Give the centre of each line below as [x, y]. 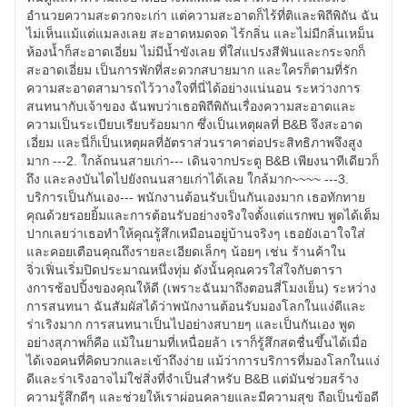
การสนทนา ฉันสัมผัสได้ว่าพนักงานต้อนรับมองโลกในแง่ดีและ [196, 306]
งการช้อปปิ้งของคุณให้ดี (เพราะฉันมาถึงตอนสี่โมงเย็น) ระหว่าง [201, 288]
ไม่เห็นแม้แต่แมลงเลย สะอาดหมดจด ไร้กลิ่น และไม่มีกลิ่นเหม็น [200, 33]
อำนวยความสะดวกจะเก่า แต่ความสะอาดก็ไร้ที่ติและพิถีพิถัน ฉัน [203, 15]
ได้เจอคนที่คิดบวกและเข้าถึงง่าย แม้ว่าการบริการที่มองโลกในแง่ [203, 360]
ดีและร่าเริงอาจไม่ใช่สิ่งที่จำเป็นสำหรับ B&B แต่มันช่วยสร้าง [193, 378]
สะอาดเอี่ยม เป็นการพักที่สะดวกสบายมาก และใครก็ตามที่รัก [192, 69]
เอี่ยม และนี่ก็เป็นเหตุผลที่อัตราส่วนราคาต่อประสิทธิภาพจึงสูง [194, 142]
